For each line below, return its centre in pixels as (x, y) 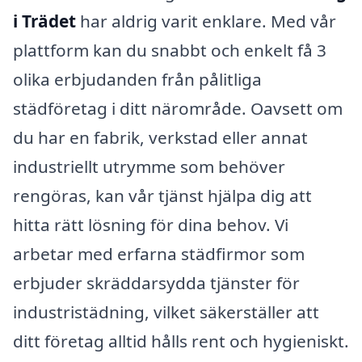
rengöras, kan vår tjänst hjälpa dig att (162, 195)
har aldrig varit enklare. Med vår (206, 21)
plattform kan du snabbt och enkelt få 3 (170, 50)
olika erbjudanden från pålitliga (137, 79)
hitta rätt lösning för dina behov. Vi (151, 224)
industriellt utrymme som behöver (149, 166)
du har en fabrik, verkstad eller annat (160, 137)
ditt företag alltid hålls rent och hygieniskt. (181, 341)
